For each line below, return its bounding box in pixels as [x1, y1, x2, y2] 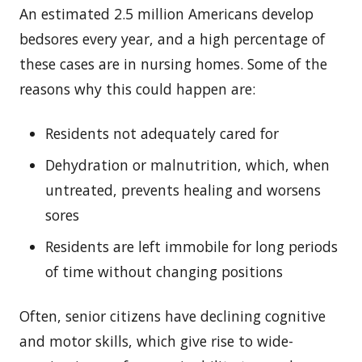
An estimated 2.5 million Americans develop [19, 3, 314, 23]
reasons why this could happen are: [19, 78, 255, 99]
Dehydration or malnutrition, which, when [45, 154, 330, 175]
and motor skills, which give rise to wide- [19, 330, 293, 351]
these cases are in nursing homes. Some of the [19, 53, 327, 74]
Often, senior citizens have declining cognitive [19, 305, 326, 326]
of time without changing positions [45, 261, 283, 281]
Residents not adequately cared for [45, 123, 279, 143]
